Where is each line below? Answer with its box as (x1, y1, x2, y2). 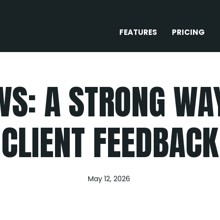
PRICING (172, 27, 205, 37)
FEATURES (119, 27, 157, 37)
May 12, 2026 (87, 174, 130, 184)
